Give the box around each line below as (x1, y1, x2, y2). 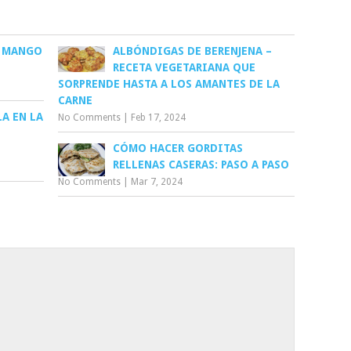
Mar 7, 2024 (131, 175, 183, 187)
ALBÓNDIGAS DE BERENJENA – (113, 44, 273, 57)
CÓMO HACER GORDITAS (113, 141, 244, 154)
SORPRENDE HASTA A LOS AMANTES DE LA (58, 77, 280, 90)
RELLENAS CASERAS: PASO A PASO (113, 157, 290, 171)
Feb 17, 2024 (131, 111, 186, 123)
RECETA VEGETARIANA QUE (113, 60, 256, 74)
